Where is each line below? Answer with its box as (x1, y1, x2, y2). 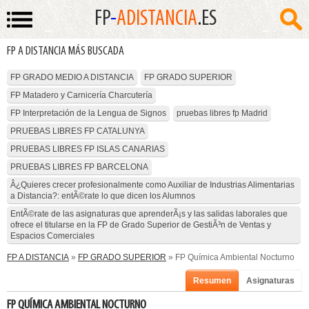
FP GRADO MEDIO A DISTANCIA (10, 72, 134, 82)
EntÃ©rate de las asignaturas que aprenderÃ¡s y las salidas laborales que (10, 209, 288, 219)
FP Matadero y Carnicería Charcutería (10, 90, 152, 100)
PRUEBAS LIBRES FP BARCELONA (10, 162, 148, 172)
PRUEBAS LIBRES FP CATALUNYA (10, 126, 145, 136)
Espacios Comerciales (10, 231, 94, 241)
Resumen (193, 276, 231, 286)
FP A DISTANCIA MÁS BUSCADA (7, 45, 124, 58)
